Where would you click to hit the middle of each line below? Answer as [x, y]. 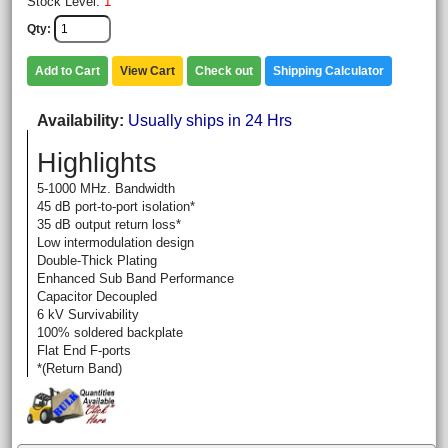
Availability [78, 120]
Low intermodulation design [115, 242]
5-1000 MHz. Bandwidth [106, 188]
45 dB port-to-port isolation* [116, 206]
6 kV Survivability [88, 314]
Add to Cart [67, 71]
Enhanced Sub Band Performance [135, 278]
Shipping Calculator [328, 71]
